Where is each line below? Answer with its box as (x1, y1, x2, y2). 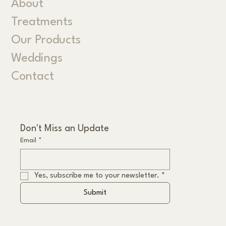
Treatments (11, 16, 73, 29)
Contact (11, 71, 54, 83)
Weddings (11, 52, 63, 65)
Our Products (11, 34, 81, 47)
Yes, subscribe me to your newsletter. (34, 172, 159, 180)
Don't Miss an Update (20, 124, 109, 133)
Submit (83, 189, 106, 197)
